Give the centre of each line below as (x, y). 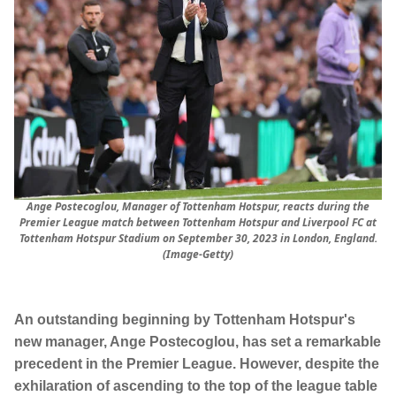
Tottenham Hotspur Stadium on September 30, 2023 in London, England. (198, 239)
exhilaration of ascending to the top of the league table (196, 386)
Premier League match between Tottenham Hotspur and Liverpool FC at (198, 223)
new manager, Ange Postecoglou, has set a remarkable (198, 342)
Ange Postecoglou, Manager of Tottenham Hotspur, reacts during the (198, 207)
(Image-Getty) (198, 255)
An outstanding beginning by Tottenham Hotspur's (185, 320)
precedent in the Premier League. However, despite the (197, 364)
